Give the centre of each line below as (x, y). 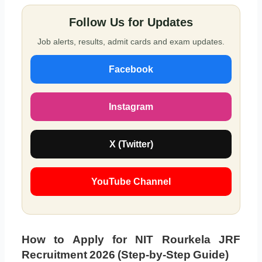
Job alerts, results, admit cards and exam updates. (131, 42)
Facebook (131, 70)
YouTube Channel (131, 182)
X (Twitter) (131, 144)
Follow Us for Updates (131, 23)
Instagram (131, 107)
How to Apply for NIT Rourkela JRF (131, 240)
